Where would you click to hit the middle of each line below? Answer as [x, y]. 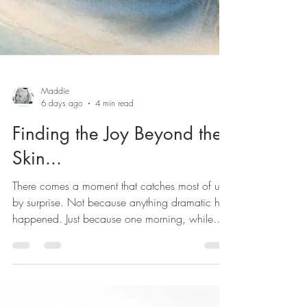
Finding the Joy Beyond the [117, 209]
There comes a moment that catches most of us [118, 261]
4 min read [114, 179]
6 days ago [62, 179]
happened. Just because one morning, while [113, 294]
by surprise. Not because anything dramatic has [121, 278]
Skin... [37, 234]
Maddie [55, 166]
